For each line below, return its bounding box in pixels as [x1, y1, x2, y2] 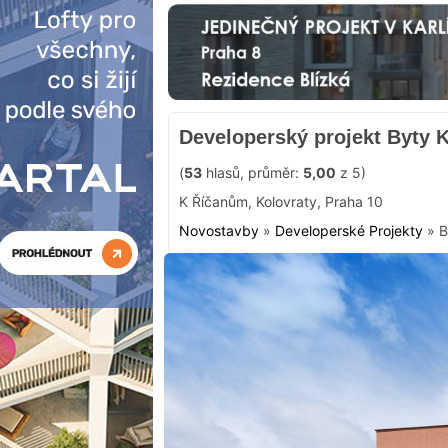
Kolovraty [256, 192, 317, 210]
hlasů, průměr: [202, 163, 303, 181]
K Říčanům [179, 192, 248, 210]
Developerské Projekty [275, 221, 423, 239]
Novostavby [179, 221, 259, 239]
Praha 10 [325, 192, 383, 210]
